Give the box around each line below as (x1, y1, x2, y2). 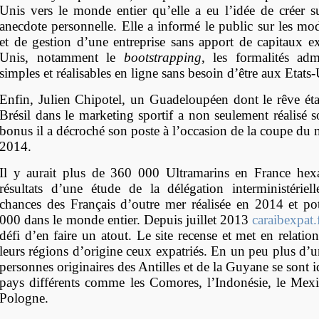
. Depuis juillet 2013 (136, 211, 253, 227)
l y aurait (4, 164, 63, 180)
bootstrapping (123, 49, 202, 65)
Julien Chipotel (38, 91, 122, 107)
